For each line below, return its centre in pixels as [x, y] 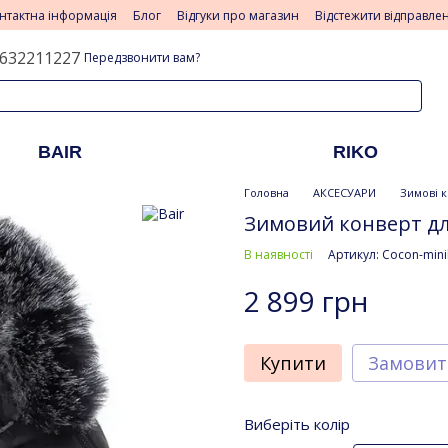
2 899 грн [306, 300]
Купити [293, 363]
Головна [266, 192]
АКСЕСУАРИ [344, 192]
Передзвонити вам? [142, 58]
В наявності [278, 254]
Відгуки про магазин [238, 15]
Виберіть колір [297, 424]
